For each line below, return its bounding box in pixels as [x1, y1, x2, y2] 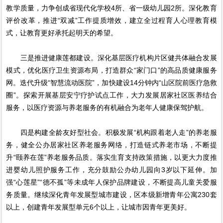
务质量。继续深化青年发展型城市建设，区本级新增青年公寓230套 [6, 191, 217, 199]
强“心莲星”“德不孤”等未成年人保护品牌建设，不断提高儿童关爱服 [6, 178, 217, 187]
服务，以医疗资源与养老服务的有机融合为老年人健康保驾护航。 [6, 104, 209, 112]
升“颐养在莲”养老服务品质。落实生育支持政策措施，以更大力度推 [6, 153, 217, 162]
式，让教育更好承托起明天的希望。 [6, 29, 118, 37]
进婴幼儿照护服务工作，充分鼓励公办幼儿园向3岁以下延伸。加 [6, 166, 217, 174]
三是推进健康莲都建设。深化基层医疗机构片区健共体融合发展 [6, 54, 217, 62]
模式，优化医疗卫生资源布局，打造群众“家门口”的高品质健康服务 [6, 66, 217, 75]
